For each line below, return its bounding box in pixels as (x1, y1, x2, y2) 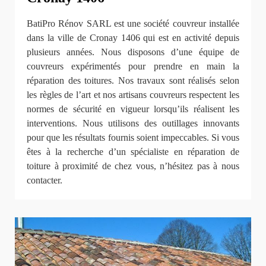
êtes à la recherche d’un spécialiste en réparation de (27, 146, 239, 157)
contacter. (27, 175, 62, 185)
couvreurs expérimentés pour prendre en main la (27, 61, 239, 71)
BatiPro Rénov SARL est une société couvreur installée (27, 18, 239, 28)
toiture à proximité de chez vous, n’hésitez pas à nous (27, 160, 239, 171)
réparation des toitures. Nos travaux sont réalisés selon (27, 75, 239, 85)
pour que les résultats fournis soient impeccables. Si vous (27, 132, 239, 142)
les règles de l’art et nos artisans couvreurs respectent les (27, 89, 239, 100)
